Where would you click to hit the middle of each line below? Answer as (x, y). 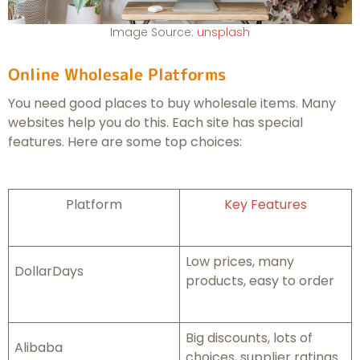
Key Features (266, 205)
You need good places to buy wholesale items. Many (172, 103)
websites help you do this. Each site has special (155, 122)
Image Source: (153, 32)
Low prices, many (240, 262)
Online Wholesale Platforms (117, 74)
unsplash (223, 32)
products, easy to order (260, 281)
